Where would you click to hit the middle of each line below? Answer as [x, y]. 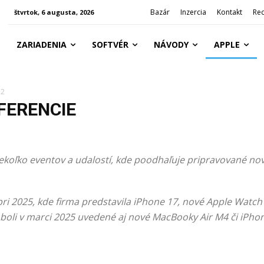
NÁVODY [171, 44]
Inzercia [194, 12]
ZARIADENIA [41, 44]
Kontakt [230, 12]
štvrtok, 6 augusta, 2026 [54, 12]
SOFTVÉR [110, 44]
